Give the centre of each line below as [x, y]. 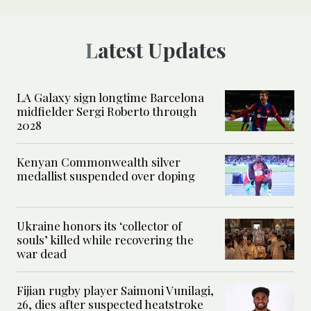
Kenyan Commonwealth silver [99, 162]
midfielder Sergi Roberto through [107, 111]
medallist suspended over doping [106, 176]
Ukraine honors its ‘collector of [99, 226]
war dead [42, 254]
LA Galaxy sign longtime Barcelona [110, 98]
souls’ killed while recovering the [105, 240]
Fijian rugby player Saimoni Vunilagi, [115, 291]
